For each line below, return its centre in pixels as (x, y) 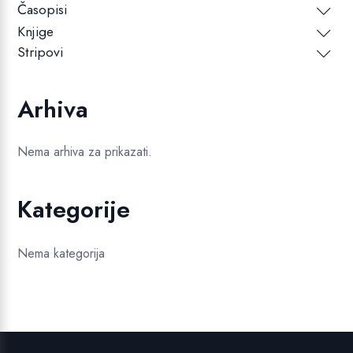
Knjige (36, 32)
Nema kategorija (61, 254)
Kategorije (74, 210)
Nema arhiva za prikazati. (85, 152)
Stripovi (41, 52)
